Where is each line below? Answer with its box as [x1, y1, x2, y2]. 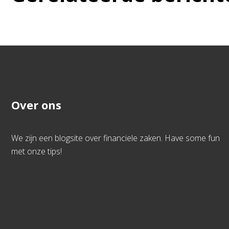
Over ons [11, 97, 61, 112]
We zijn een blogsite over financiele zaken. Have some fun [11, 132, 220, 144]
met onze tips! [11, 146, 62, 157]
